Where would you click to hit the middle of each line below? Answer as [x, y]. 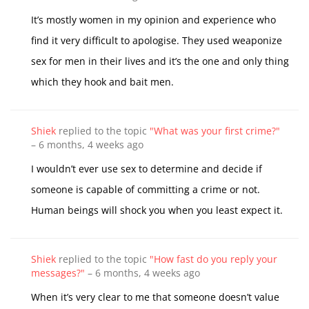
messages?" [58, 273]
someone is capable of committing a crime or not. [146, 189]
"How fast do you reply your [213, 259]
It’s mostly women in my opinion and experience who [153, 20]
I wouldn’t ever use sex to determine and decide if [147, 169]
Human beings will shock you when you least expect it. [158, 210]
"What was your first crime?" [215, 131]
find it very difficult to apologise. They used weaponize [157, 40]
